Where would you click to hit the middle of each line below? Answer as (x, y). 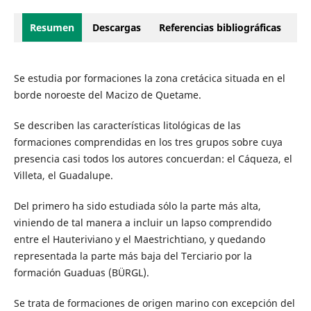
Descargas (117, 28)
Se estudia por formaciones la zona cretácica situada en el (149, 78)
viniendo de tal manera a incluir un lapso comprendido (142, 223)
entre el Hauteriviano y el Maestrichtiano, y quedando (139, 239)
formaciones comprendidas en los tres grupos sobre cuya (148, 142)
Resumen (52, 28)
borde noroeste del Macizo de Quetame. (107, 95)
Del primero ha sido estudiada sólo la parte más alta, (137, 206)
